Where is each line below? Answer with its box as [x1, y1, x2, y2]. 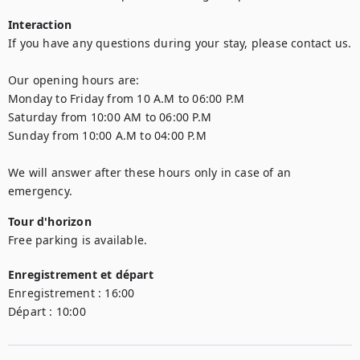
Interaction [8, 17, 72, 32]
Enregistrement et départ [8, 267, 153, 282]
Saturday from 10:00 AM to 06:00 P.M [8, 109, 219, 125]
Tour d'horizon [8, 214, 92, 229]
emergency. [8, 183, 72, 198]
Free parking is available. [8, 232, 148, 247]
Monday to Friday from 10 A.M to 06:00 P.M [8, 91, 248, 106]
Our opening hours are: [8, 72, 143, 88]
